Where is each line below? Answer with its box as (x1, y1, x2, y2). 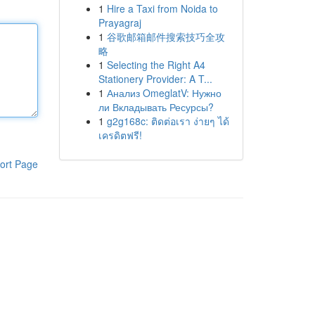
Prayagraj (98, 15, 141, 30)
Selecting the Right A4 (106, 58, 205, 72)
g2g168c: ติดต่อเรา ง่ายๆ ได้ (106, 114, 229, 128)
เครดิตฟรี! (98, 128, 142, 142)
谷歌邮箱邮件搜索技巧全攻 (106, 30, 225, 44)
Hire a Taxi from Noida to (106, 1, 218, 15)
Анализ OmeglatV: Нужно (106, 86, 221, 100)
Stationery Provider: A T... (98, 72, 212, 86)
